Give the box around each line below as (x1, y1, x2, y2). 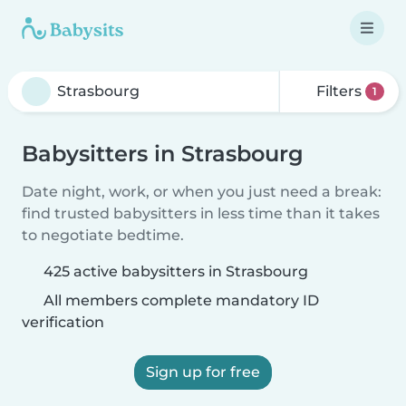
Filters (313, 82, 366, 100)
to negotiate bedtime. (22, 227, 184, 244)
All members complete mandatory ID (40, 292, 319, 309)
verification (22, 314, 104, 331)
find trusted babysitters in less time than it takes (22, 205, 380, 222)
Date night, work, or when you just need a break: (22, 183, 382, 200)
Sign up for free (146, 363, 260, 381)
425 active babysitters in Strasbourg (43, 263, 308, 280)
